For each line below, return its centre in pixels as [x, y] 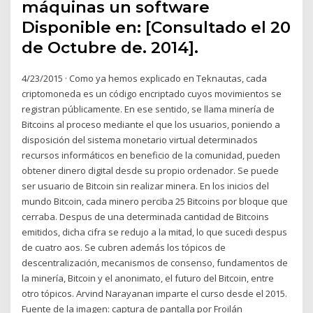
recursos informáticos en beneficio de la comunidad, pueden [151, 155]
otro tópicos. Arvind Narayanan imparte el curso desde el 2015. [155, 293]
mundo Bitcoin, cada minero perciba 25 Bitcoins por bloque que [155, 201]
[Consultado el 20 [218, 27]
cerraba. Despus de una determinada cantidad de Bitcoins [146, 216]
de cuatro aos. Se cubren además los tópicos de [124, 247]
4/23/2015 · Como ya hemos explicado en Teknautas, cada [145, 78]
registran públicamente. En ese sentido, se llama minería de [148, 109]
